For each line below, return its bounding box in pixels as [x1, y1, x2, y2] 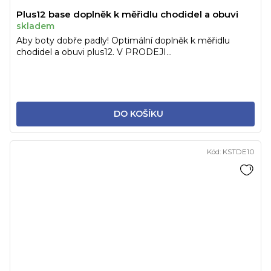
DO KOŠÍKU [113, 108, 163, 120]
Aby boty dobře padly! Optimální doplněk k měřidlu [16, 35, 230, 47]
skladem [16, 21, 54, 32]
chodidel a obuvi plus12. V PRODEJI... [16, 47, 172, 58]
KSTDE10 [223, 148, 255, 157]
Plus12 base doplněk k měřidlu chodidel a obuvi [16, 8, 238, 21]
